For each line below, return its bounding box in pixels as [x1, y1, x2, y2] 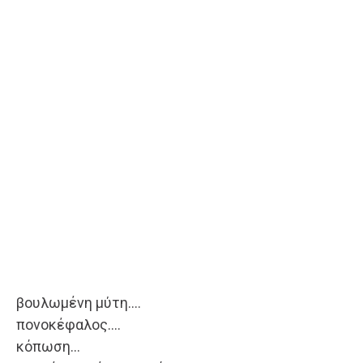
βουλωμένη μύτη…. [16, 294, 141, 312]
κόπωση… [16, 338, 80, 356]
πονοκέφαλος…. [16, 316, 121, 334]
